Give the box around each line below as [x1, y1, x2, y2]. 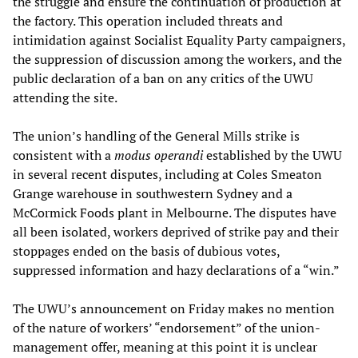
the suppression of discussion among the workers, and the [13, 50, 342, 68]
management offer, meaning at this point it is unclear [13, 337, 317, 356]
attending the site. [13, 88, 117, 106]
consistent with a [13, 145, 114, 164]
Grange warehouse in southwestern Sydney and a [13, 184, 292, 202]
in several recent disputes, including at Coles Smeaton [13, 165, 322, 183]
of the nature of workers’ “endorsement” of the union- [13, 318, 320, 336]
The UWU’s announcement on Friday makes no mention [13, 299, 335, 317]
